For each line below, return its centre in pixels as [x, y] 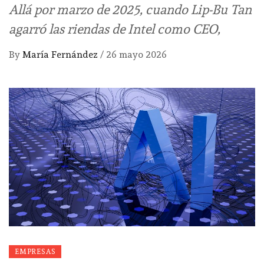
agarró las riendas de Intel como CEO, [115, 29]
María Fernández [61, 55]
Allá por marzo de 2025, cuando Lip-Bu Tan [130, 10]
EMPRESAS [35, 252]
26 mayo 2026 [136, 55]
